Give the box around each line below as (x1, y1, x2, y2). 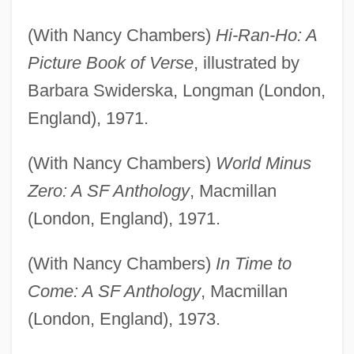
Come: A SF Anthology (27, 281, 201, 302)
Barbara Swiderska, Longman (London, (27, 81, 326, 101)
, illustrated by (193, 53, 299, 73)
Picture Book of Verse (27, 53, 194, 73)
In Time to (215, 254, 292, 274)
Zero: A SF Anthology (27, 181, 190, 201)
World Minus (215, 153, 311, 174)
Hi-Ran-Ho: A (215, 25, 317, 46)
